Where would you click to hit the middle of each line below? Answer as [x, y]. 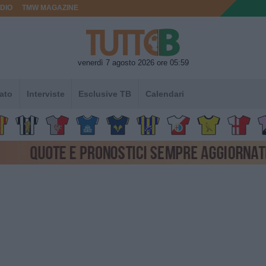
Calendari [164, 94]
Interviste [45, 94]
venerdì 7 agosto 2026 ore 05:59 [133, 62]
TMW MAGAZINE [50, 8]
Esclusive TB [105, 94]
